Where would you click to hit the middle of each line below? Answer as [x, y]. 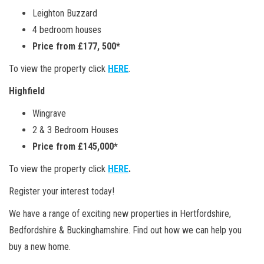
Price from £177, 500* [76, 46]
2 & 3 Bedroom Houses [75, 130]
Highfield [27, 91]
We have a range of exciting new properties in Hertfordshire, [120, 213]
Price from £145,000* [75, 146]
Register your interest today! [62, 191]
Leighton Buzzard [65, 13]
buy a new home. [40, 246]
